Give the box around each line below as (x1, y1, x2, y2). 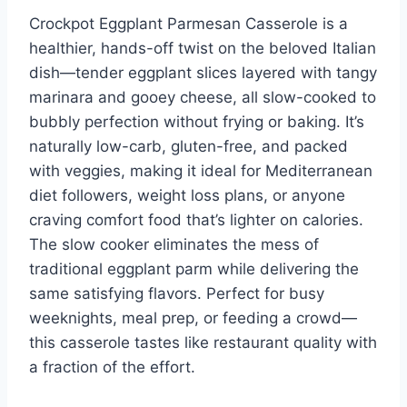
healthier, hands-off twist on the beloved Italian (29, 39, 376, 58)
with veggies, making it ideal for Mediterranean (29, 162, 372, 181)
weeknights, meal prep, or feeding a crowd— (29, 309, 357, 328)
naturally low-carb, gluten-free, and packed (29, 137, 348, 156)
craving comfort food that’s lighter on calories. (29, 211, 363, 230)
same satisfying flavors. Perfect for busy (29, 284, 324, 303)
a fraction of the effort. (29, 358, 195, 377)
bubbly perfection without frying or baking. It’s (29, 113, 364, 132)
